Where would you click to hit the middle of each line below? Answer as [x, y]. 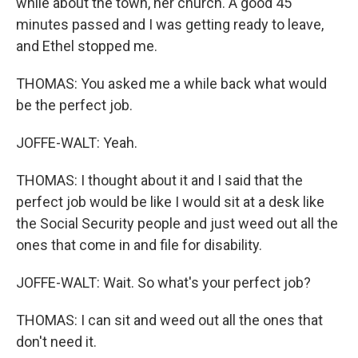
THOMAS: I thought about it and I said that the [159, 180]
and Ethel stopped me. [87, 46]
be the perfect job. [74, 105]
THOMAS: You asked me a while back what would [171, 84]
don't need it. [56, 342]
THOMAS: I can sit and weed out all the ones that [169, 320]
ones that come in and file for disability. [139, 245]
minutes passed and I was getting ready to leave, [170, 24]
